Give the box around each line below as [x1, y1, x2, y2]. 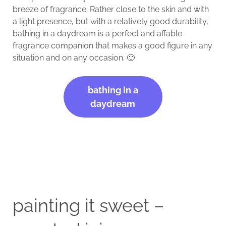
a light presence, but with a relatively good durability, [12, 16, 208, 26]
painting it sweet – [12, 194, 164, 216]
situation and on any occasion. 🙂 [12, 52, 135, 63]
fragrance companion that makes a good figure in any [12, 40, 212, 50]
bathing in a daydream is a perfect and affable [12, 28, 182, 38]
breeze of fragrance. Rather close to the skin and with [12, 4, 209, 14]
